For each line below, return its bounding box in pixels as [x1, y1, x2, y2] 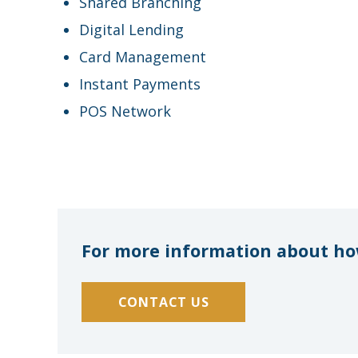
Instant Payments [79, 74, 201, 93]
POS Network [79, 101, 171, 121]
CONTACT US [117, 292, 209, 311]
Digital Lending [79, 19, 184, 39]
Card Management [79, 46, 206, 66]
